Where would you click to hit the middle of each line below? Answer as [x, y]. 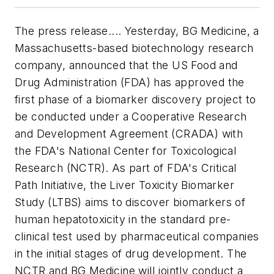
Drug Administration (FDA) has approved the [130, 82]
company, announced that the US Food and [126, 65]
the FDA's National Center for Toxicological [126, 151]
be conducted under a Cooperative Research [131, 117]
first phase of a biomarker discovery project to [135, 99]
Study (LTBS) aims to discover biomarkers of [130, 202]
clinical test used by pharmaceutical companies [137, 236]
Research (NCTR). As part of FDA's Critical [126, 168]
